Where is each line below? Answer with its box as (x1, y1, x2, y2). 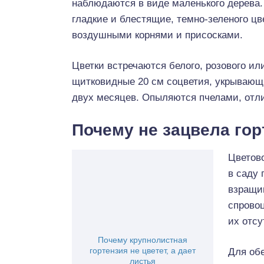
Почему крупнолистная (98, 235, 187, 245)
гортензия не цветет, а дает (90, 246, 196, 255)
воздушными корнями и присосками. (72, 29, 243, 41)
